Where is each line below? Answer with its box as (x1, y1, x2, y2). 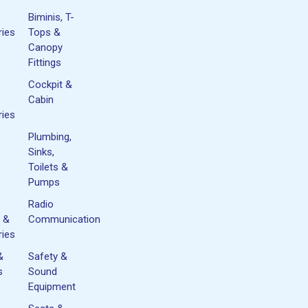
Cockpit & (28, 78, 73, 91)
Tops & (28, 25, 61, 38)
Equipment (28, 280, 76, 293)
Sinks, (28, 145, 55, 158)
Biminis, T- (28, 10, 75, 23)
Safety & (28, 250, 68, 263)
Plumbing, (28, 130, 72, 143)
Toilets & (28, 160, 69, 173)
